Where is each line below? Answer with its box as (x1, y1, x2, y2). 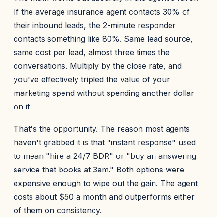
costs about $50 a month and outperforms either (14, 192, 195, 201)
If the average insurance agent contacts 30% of (14, 7, 190, 16)
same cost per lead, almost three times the (14, 47, 170, 57)
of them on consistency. (14, 205, 102, 215)
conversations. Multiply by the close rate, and (14, 61, 182, 71)
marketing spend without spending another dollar (14, 88, 194, 98)
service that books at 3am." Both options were (14, 165, 184, 174)
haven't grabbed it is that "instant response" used (14, 138, 196, 147)
